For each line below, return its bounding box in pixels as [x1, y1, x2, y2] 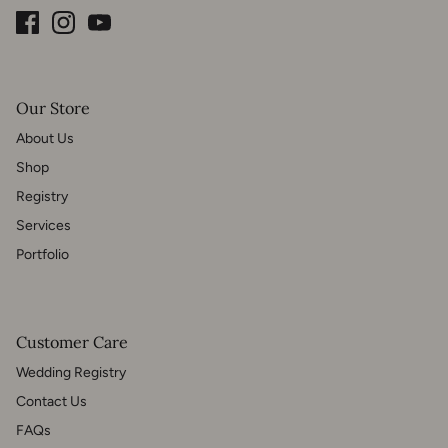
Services [16, 217, 71, 235]
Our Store [16, 98, 90, 119]
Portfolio [16, 246, 69, 264]
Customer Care [16, 332, 128, 353]
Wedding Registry [16, 364, 126, 382]
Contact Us [16, 393, 87, 411]
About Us [16, 130, 74, 148]
